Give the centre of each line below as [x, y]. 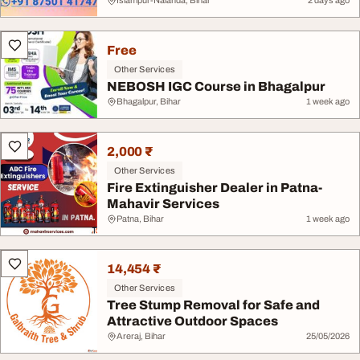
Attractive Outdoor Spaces [192, 321]
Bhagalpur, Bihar [149, 101]
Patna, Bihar [140, 219]
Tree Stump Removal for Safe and [213, 305]
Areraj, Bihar [141, 336]
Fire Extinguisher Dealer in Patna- [215, 188]
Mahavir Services [163, 204]
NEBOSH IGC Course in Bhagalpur [216, 86]
